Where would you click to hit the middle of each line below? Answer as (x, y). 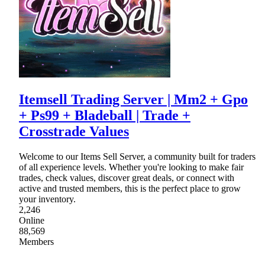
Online (32, 220)
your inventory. (47, 199)
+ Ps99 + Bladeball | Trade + (105, 115)
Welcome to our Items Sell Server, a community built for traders (137, 156)
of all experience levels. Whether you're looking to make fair (131, 167)
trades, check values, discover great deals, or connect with (127, 177)
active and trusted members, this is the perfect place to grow (130, 188)
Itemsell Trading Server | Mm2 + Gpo (133, 99)
